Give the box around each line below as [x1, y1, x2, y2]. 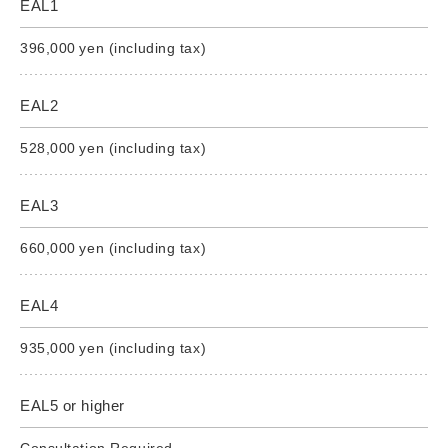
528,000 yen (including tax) [20, 139, 207, 156]
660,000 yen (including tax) [20, 239, 207, 256]
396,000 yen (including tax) [20, 39, 207, 56]
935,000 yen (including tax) [20, 339, 207, 356]
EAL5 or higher [20, 396, 125, 414]
